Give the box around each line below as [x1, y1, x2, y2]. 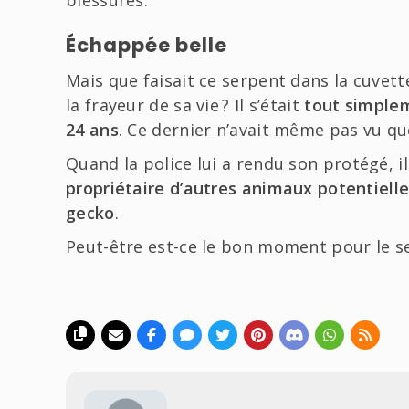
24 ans [66, 118, 119, 141]
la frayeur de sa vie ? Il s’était [66, 93, 305, 116]
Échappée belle [66, 31, 227, 58]
